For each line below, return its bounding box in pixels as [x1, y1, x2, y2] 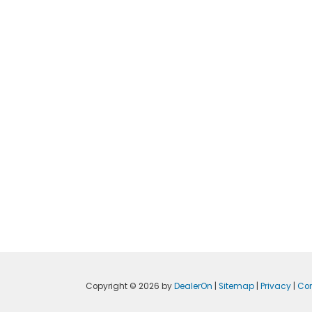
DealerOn [174, 281, 213, 292]
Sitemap [219, 281, 255, 292]
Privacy [260, 281, 292, 292]
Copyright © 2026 [86, 281, 162, 292]
